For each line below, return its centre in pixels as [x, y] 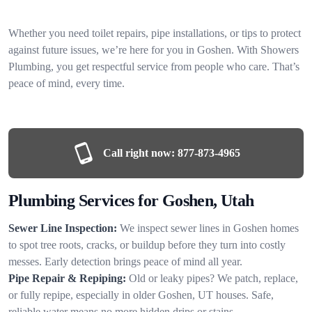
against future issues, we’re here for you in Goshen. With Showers [154, 49]
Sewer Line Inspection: [63, 228]
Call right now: [139, 153]
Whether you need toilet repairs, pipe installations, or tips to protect [155, 33]
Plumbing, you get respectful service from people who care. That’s [154, 66]
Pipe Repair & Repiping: [67, 278]
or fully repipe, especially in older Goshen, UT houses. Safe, [141, 295]
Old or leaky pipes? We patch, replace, [213, 278]
